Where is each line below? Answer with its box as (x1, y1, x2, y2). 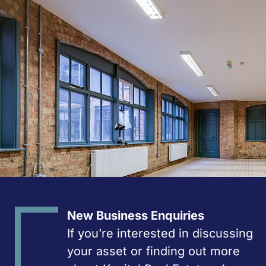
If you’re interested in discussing (67, 226, 253, 240)
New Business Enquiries (67, 208, 204, 223)
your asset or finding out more (67, 244, 240, 258)
